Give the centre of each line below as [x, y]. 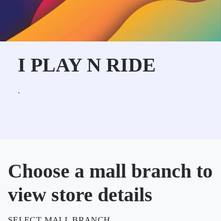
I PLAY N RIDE [87, 65]
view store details [80, 195]
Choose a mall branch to [110, 171]
